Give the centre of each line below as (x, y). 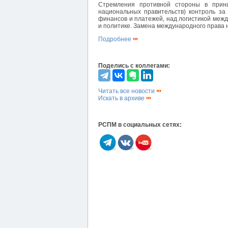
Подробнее (116, 39)
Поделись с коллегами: (134, 66)
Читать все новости (127, 91)
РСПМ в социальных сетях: (140, 125)
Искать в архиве (122, 98)
